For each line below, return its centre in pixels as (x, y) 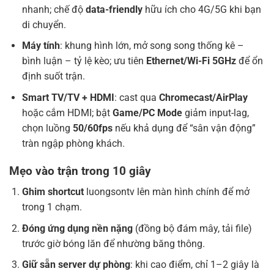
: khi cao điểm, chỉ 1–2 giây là (194, 265)
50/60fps (92, 128)
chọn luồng (47, 128)
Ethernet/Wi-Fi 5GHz (191, 61)
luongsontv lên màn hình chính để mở (166, 192)
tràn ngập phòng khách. (73, 143)
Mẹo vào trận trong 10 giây (80, 171)
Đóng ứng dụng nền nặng (77, 228)
